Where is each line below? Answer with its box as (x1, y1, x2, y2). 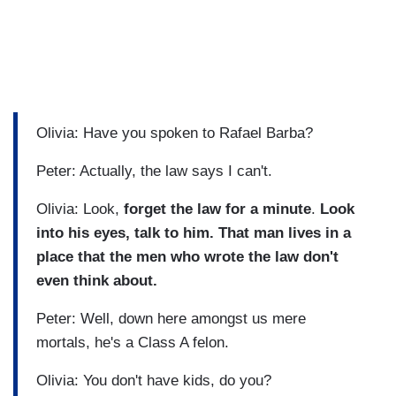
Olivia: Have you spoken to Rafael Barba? (36, 125, 317, 142)
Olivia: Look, (36, 201, 124, 218)
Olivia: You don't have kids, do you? (36, 372, 271, 390)
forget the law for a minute (124, 201, 311, 218)
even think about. (36, 272, 162, 290)
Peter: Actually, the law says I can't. (36, 163, 277, 180)
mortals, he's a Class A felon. (36, 334, 233, 352)
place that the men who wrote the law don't (36, 248, 339, 266)
